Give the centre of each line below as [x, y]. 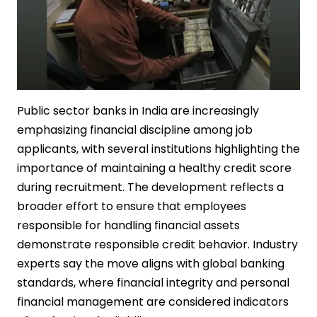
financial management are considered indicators [153, 302]
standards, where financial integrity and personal [153, 283]
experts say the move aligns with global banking [151, 264]
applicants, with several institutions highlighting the [158, 149]
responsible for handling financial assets [128, 225]
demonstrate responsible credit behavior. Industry [157, 244]
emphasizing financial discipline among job [135, 130]
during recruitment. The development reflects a [150, 187]
